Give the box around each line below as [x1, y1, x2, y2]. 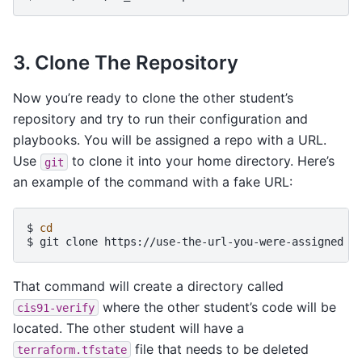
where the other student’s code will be [99, 298, 336, 315]
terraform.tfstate [17, 343, 127, 356]
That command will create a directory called [13, 277, 284, 294]
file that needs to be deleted [131, 340, 309, 357]
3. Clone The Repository [13, 51, 238, 75]
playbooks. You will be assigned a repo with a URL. [13, 132, 326, 149]
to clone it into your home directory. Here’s [68, 153, 335, 170]
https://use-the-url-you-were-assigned [104, 234, 343, 248]
